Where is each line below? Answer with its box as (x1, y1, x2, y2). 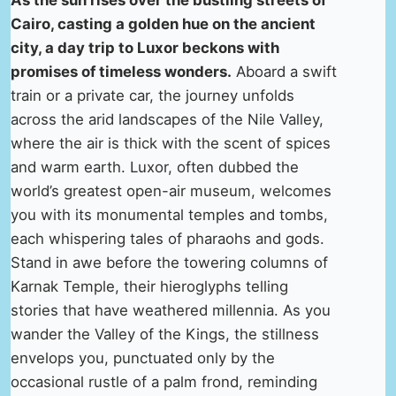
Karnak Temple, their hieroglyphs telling (11, 278, 288, 296)
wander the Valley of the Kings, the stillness (11, 325, 319, 344)
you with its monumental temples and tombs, (11, 206, 328, 225)
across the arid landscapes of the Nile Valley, (11, 110, 324, 129)
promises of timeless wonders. (11, 63, 232, 81)
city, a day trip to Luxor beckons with (11, 39, 279, 57)
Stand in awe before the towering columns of (11, 254, 328, 272)
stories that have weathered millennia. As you (11, 301, 331, 320)
